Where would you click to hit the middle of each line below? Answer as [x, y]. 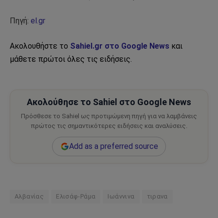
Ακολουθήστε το [40, 46]
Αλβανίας [29, 196]
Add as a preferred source [113, 146]
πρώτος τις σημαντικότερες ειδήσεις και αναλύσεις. [109, 126]
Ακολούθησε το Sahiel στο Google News [109, 102]
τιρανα [157, 196]
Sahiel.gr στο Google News [120, 46]
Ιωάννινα [121, 196]
